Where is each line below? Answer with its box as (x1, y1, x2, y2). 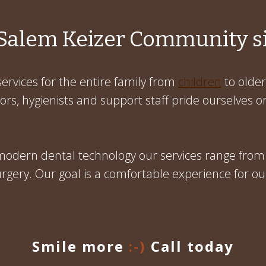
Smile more (32, 236, 129, 256)
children (178, 73, 221, 90)
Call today (146, 236, 234, 256)
